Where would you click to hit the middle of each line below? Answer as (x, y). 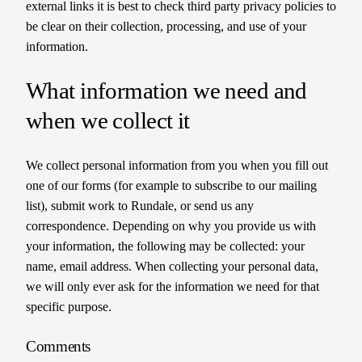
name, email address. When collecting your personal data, (172, 266)
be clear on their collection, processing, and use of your (166, 27)
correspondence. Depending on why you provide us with (171, 225)
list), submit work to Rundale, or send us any (140, 205)
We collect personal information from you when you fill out (177, 165)
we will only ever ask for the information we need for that (173, 286)
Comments (59, 346)
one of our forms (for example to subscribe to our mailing (171, 185)
